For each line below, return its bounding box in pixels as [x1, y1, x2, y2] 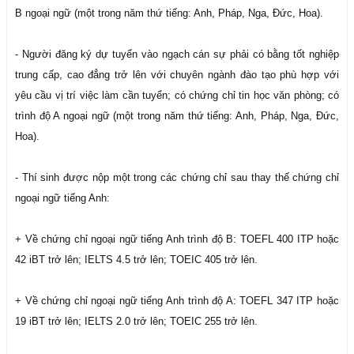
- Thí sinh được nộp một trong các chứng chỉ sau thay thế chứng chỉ [15, 171, 339, 183]
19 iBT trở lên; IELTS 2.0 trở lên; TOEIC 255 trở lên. [15, 315, 258, 327]
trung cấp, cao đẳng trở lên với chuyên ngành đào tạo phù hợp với [15, 69, 339, 81]
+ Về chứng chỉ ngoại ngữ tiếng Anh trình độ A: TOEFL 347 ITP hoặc [15, 295, 339, 307]
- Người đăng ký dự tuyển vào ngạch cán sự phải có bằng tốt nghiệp [15, 48, 339, 60]
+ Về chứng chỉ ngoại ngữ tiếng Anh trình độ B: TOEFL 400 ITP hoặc [15, 233, 339, 245]
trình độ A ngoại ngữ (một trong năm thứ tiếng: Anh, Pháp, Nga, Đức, [15, 110, 339, 122]
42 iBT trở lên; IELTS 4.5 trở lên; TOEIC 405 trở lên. [15, 254, 258, 265]
